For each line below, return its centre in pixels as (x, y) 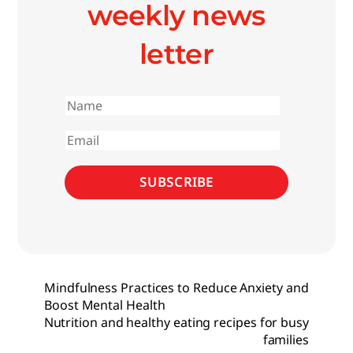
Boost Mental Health (105, 305)
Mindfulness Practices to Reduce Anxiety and (176, 288)
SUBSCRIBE (176, 182)
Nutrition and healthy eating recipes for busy (176, 323)
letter (176, 54)
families (286, 340)
